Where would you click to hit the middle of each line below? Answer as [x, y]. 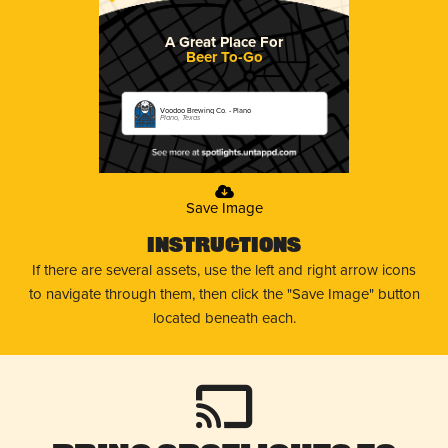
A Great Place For [224, 41]
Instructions [224, 246]
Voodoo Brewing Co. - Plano [206, 110]
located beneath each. [224, 317]
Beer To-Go [224, 56]
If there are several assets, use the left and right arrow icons [224, 269]
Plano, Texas [180, 117]
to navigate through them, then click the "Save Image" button [224, 293]
